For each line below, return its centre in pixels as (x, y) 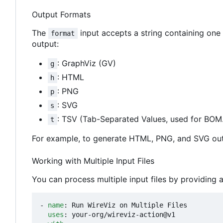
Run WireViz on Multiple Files (129, 205)
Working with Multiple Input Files (93, 161)
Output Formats (61, 15)
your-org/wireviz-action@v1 (123, 215)
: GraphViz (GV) (86, 63)
